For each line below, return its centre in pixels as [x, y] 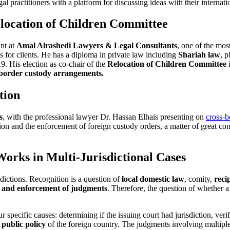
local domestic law [153, 179]
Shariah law [199, 55]
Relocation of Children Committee [167, 64]
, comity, [199, 179]
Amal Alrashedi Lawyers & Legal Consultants [97, 46]
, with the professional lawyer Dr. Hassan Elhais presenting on [104, 117]
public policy [24, 224]
